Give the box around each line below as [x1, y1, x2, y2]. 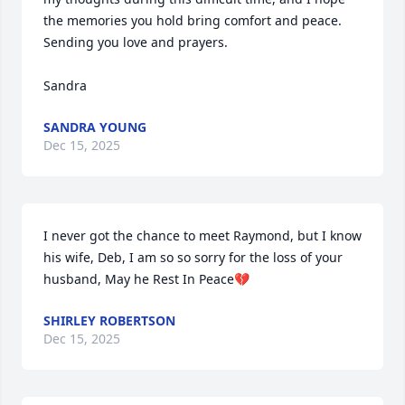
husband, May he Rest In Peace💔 [43, 270, 250, 287]
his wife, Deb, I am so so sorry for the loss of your [43, 249, 343, 266]
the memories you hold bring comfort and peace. [43, 12, 342, 29]
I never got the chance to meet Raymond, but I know [43, 227, 362, 244]
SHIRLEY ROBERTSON [43, 312, 175, 329]
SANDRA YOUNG [43, 118, 146, 136]
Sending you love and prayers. [43, 33, 228, 51]
